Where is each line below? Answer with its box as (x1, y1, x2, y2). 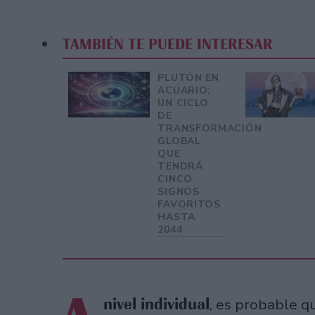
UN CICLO (157, 96, 210, 110)
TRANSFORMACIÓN (157, 121, 262, 135)
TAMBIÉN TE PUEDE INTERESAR (62, 35, 273, 54)
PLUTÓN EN (157, 70, 219, 84)
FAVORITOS (157, 197, 221, 211)
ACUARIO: (157, 83, 212, 97)
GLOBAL (157, 134, 201, 148)
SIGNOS (157, 184, 200, 198)
